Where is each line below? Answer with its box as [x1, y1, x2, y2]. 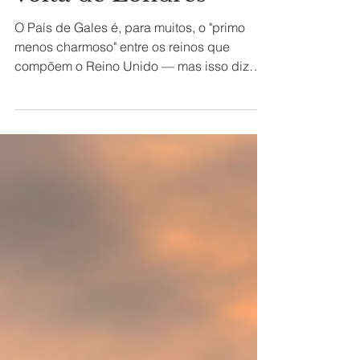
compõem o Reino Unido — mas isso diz [14, 93, 162, 109]
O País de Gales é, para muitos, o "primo [14, 55, 111, 71]
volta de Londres [14, 15, 207, 43]
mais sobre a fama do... [14, 112, 148, 129]
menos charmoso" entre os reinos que [14, 74, 230, 90]
